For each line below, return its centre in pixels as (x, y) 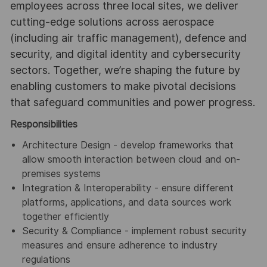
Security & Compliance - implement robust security (134, 231)
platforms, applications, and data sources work (126, 203)
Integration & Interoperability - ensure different (128, 188)
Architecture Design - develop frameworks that (128, 145)
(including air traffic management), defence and (128, 38)
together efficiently (65, 217)
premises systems (61, 174)
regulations (46, 260)
